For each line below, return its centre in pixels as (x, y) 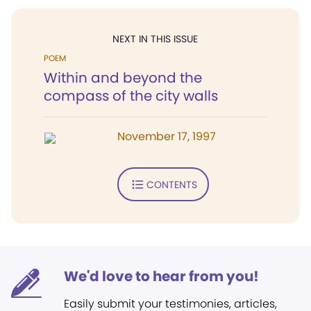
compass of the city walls (131, 96)
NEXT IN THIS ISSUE (155, 39)
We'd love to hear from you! (161, 276)
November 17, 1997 (167, 136)
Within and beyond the (123, 78)
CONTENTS (171, 184)
